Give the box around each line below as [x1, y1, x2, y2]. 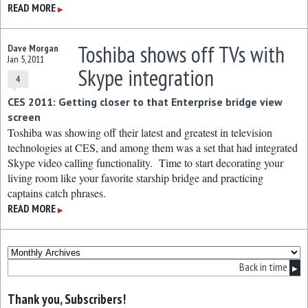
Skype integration [77, 63, 214, 92]
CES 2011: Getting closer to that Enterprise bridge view [8, 95, 283, 109]
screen [8, 110, 41, 124]
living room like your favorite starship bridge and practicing [8, 170, 263, 185]
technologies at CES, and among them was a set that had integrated [8, 140, 298, 155]
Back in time [239, 260, 289, 274]
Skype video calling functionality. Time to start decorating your [8, 155, 283, 170]
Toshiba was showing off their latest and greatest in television [8, 125, 272, 140]
